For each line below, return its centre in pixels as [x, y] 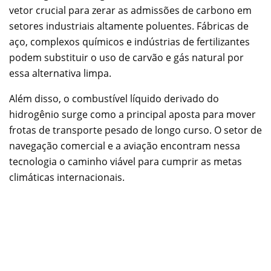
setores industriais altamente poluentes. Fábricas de [129, 26]
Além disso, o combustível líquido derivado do [114, 98]
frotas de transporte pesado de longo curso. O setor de [135, 130]
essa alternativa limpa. [60, 73]
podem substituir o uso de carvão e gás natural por [126, 57]
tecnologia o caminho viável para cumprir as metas [126, 161]
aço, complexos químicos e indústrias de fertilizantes [129, 41]
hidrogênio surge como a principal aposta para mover [132, 114]
